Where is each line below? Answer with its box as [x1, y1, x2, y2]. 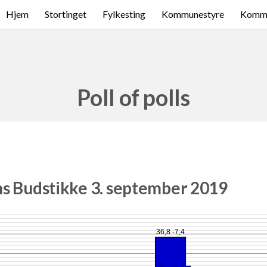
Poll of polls [77, 84, 190, 111]
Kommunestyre [162, 8, 224, 20]
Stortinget [45, 8, 86, 20]
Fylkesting [103, 8, 145, 20]
